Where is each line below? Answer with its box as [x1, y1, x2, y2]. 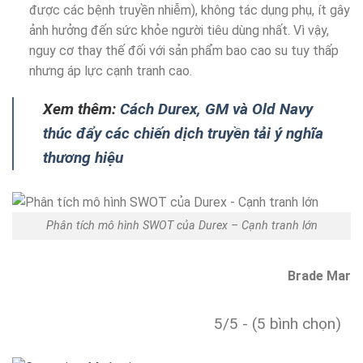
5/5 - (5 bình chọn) [214, 314, 341, 334]
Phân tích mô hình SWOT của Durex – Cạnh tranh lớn [45, 219, 318, 233]
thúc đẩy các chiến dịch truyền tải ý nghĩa [43, 124, 323, 143]
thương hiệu [43, 148, 123, 168]
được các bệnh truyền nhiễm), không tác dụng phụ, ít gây [28, 2, 350, 18]
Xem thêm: [43, 100, 120, 119]
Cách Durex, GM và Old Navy [120, 100, 313, 119]
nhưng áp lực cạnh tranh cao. [28, 62, 192, 79]
